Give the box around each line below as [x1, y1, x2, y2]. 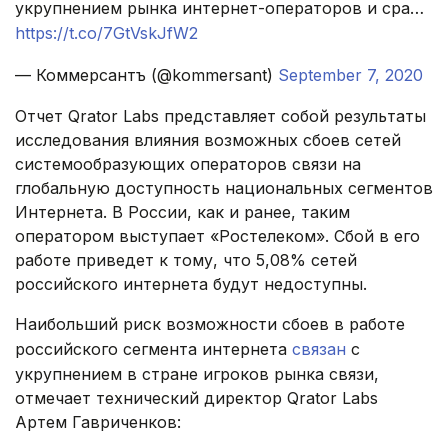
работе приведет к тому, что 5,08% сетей [15, 250, 357, 271]
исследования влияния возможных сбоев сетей [15, 130, 401, 151]
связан [292, 339, 346, 360]
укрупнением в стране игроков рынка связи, [15, 364, 379, 385]
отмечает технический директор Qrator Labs [15, 388, 378, 409]
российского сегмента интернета [15, 339, 292, 360]
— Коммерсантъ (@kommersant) [15, 65, 278, 86]
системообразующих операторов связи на [15, 154, 361, 175]
